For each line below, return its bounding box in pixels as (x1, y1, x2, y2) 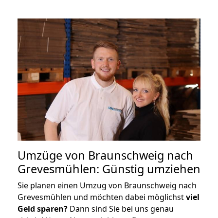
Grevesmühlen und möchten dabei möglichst (18, 191, 186, 202)
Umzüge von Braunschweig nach (18, 147, 193, 163)
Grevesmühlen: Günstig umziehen (18, 161, 200, 177)
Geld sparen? (18, 203, 68, 214)
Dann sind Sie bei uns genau (68, 203, 174, 214)
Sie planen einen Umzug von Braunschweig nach (18, 180, 197, 191)
